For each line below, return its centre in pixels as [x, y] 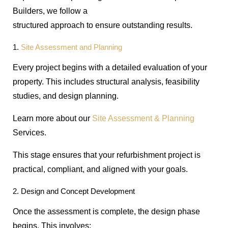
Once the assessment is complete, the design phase [106, 211]
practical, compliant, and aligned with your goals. [100, 169]
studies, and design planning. [66, 96]
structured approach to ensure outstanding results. [103, 25]
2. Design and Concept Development [74, 191]
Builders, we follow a [50, 11]
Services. [30, 132]
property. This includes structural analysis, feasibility [106, 81]
